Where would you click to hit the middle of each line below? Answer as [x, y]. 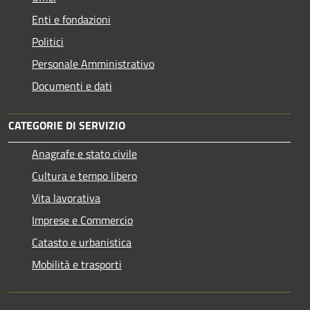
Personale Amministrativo [93, 63]
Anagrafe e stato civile [84, 153]
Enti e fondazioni [71, 19]
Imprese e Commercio [82, 220]
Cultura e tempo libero [84, 175]
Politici [48, 41]
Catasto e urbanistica [82, 242]
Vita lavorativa [66, 198]
